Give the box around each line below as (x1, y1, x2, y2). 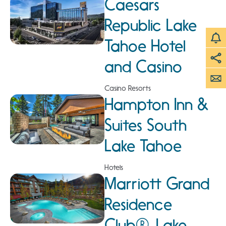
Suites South (104, 115, 187, 135)
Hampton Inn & (104, 94, 209, 114)
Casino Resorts (104, 83, 151, 93)
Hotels (104, 162, 123, 172)
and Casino (104, 56, 182, 76)
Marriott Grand (104, 174, 209, 193)
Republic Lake (104, 15, 197, 35)
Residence (104, 194, 172, 214)
